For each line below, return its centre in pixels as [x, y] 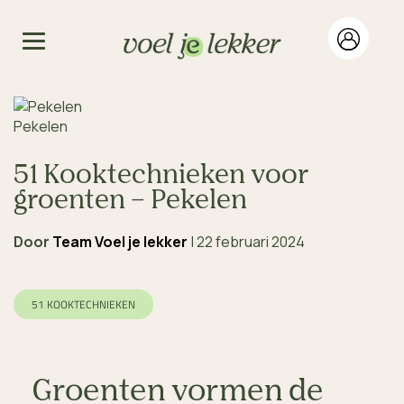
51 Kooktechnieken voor [161, 175]
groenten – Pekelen [130, 201]
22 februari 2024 [251, 241]
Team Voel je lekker [120, 241]
